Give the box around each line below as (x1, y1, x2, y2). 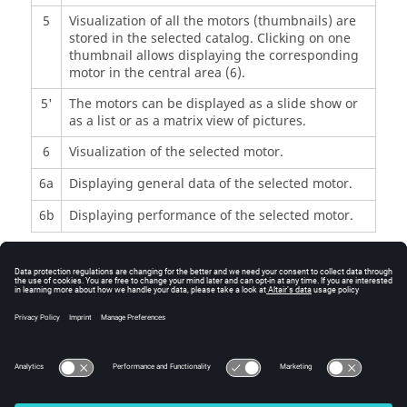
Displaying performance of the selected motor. (68, 205, 353, 225)
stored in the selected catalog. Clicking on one (68, 28, 351, 48)
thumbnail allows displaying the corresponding (68, 45, 359, 65)
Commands (35, 257, 104, 277)
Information (35, 324, 108, 344)
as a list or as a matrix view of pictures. (68, 111, 306, 131)
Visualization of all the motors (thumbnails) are (68, 11, 356, 31)
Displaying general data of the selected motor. (68, 174, 352, 194)
